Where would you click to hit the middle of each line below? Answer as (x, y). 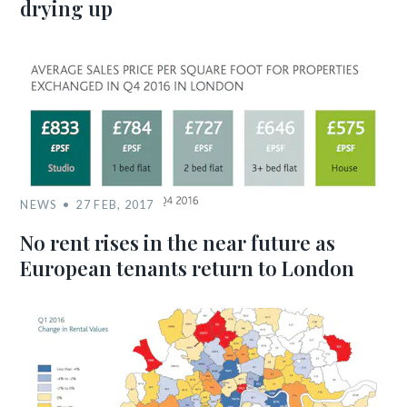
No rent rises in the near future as (178, 243)
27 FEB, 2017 (115, 205)
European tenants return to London (188, 268)
